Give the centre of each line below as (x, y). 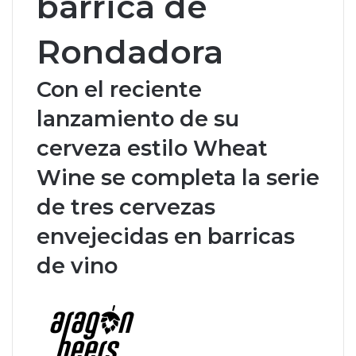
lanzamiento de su (138, 118)
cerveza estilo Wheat (152, 148)
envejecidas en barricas (166, 236)
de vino (77, 265)
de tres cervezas (126, 207)
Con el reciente (119, 89)
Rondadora (130, 51)
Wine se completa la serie (178, 177)
